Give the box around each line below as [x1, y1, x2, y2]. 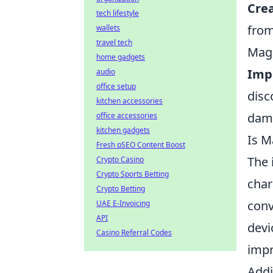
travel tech [96, 37, 132, 48]
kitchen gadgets [96, 125, 150, 135]
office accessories [96, 110, 157, 121]
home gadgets [96, 52, 145, 62]
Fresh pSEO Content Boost [96, 140, 185, 150]
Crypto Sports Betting [96, 169, 169, 179]
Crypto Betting [96, 183, 145, 194]
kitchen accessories [96, 96, 163, 106]
